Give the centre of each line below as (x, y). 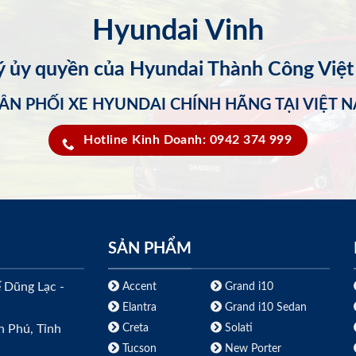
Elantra (137, 307)
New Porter (251, 348)
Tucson (137, 348)
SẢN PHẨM (149, 249)
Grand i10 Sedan (264, 307)
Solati (237, 327)
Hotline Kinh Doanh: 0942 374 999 (188, 140)
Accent (137, 286)
